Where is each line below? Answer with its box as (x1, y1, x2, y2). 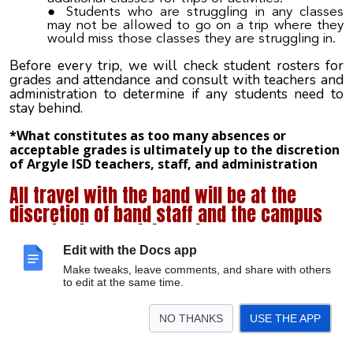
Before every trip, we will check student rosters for (9, 56, 344, 76)
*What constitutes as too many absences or (9, 127, 286, 145)
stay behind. (9, 98, 83, 118)
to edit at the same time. (63, 276, 184, 288)
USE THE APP (250, 312, 321, 325)
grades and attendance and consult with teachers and (9, 70, 344, 90)
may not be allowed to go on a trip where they (47, 18, 344, 32)
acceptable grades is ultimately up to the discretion (9, 141, 340, 159)
